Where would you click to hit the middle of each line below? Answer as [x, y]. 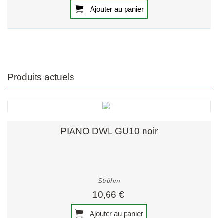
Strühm [109, 181]
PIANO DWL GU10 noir [109, 131]
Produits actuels [41, 77]
